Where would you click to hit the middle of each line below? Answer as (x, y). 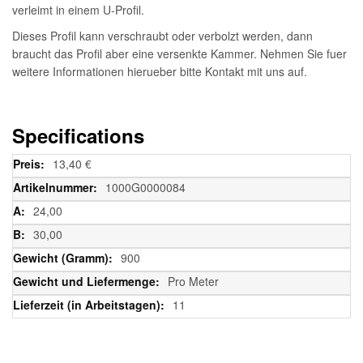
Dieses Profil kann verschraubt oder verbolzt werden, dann (162, 35)
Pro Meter (193, 281)
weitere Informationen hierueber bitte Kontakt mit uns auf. (160, 71)
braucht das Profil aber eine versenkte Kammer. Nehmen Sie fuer (179, 53)
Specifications (78, 135)
